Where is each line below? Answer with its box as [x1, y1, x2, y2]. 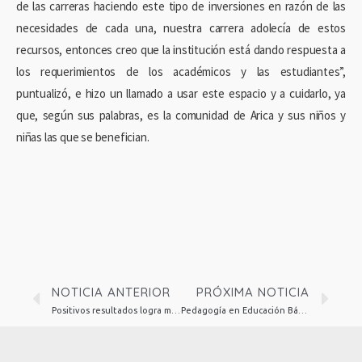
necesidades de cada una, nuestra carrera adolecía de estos [16, 20, 346, 36]
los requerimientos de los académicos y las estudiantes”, [16, 64, 346, 80]
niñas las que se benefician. [16, 129, 149, 145]
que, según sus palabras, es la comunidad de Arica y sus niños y [16, 107, 346, 124]
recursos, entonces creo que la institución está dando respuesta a [16, 42, 346, 58]
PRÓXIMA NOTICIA [196, 284, 309, 301]
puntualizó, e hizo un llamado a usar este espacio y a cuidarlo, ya [16, 86, 346, 102]
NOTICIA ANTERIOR [52, 284, 170, 301]
